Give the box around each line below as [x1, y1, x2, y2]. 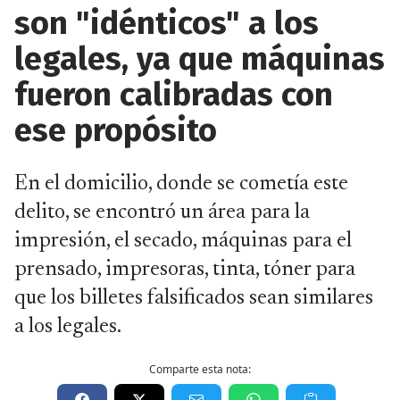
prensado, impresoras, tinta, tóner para [14, 259, 355, 280]
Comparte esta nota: [149, 362, 251, 377]
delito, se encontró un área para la [14, 202, 310, 223]
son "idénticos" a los [14, 4, 319, 43]
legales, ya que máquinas [14, 39, 385, 79]
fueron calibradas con [14, 75, 333, 114]
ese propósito [14, 111, 217, 150]
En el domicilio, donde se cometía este [14, 173, 348, 195]
